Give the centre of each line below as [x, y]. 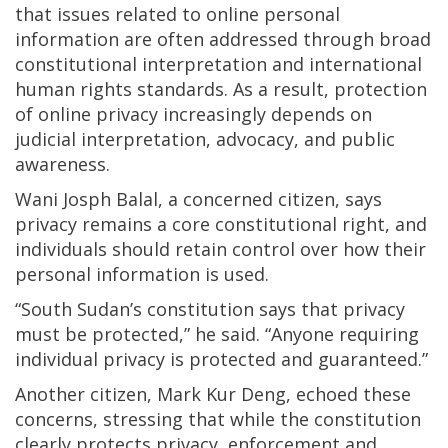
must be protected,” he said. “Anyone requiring [217, 333]
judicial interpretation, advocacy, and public [205, 138]
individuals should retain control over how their [220, 248]
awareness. [62, 163]
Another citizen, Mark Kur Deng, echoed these [213, 393]
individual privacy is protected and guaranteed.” [221, 358]
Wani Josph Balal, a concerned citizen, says [198, 198]
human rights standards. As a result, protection [221, 88]
